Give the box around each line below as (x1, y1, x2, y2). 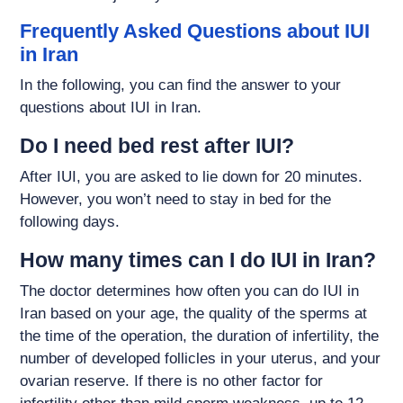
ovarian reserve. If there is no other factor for (20, 372, 324, 390)
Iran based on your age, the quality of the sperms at (20, 305, 368, 323)
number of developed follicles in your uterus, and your (20, 350, 381, 368)
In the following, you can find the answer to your (20, 76, 342, 94)
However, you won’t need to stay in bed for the (20, 191, 332, 209)
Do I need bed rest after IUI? (20, 134, 295, 158)
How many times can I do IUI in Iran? (20, 248, 377, 273)
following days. (20, 213, 125, 231)
